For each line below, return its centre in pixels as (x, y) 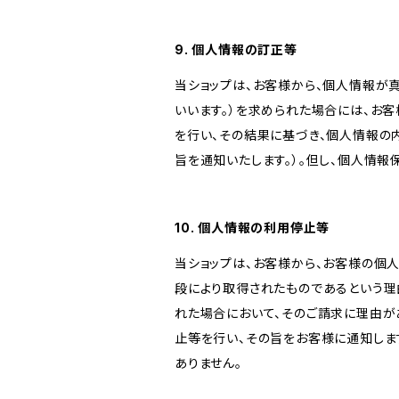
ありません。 (208, 363)
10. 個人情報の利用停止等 (252, 228)
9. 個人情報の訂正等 (236, 49)
